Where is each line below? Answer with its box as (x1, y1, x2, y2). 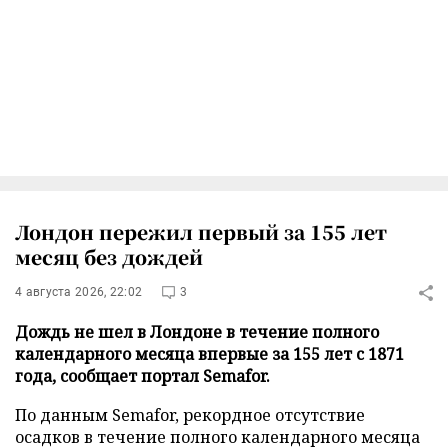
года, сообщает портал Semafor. (15, 365, 270, 387)
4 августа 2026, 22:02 (15, 285, 143, 299)
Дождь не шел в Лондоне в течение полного (15, 321, 379, 343)
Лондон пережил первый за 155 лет (15, 218, 387, 245)
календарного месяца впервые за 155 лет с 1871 (15, 343, 404, 365)
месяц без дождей (15, 243, 203, 270)
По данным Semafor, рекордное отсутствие (15, 404, 365, 426)
